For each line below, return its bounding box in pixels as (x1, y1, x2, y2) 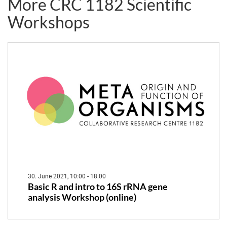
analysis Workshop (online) (27, 192, 136, 203)
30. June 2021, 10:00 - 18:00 (27, 173, 106, 180)
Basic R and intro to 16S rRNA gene (27, 181, 168, 193)
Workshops (8, 12, 90, 32)
